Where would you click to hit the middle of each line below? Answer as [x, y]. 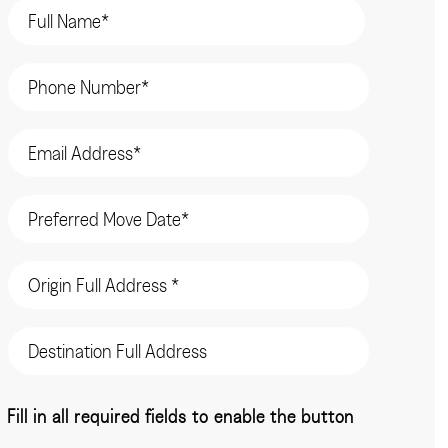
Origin [27, 267]
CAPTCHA [40, 399]
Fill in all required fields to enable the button [181, 418]
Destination [45, 333]
